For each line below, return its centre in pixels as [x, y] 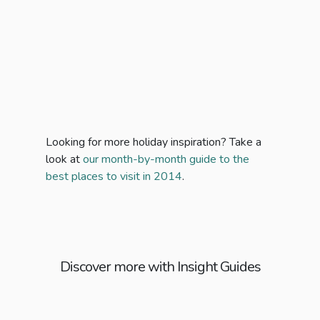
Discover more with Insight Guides [160, 267]
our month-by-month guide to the [166, 160]
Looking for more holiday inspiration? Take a [154, 142]
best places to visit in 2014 [114, 177]
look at [64, 160]
